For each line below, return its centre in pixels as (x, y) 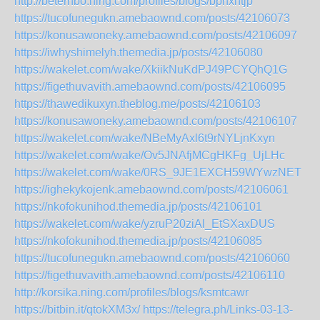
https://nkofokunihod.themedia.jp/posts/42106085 (138, 241)
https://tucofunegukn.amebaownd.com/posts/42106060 (152, 258)
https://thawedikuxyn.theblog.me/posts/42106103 (137, 104)
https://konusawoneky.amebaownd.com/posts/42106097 (156, 35)
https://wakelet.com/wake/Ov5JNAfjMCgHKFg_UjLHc (150, 155)
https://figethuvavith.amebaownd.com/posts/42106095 (150, 87)
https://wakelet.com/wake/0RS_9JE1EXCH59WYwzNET (158, 172)
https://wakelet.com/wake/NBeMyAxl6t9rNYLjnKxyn (145, 138)
